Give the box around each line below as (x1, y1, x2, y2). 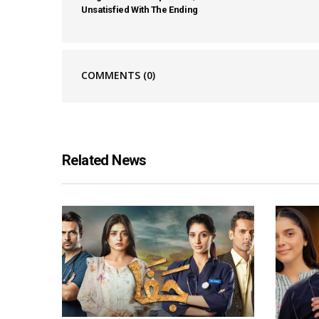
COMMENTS (81, 68, 143, 83)
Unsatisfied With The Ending (81, 4, 198, 16)
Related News (62, 152, 147, 169)
